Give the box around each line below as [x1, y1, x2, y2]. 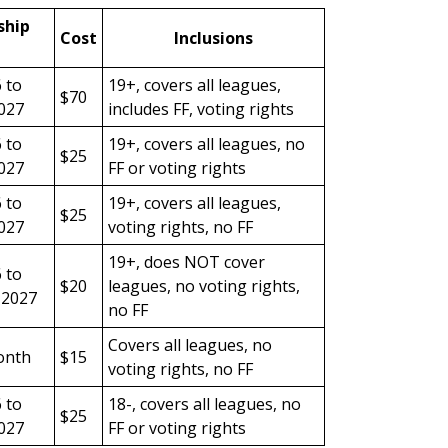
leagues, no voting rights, [107, 275, 300, 297]
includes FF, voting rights [107, 98, 294, 120]
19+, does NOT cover [107, 251, 265, 273]
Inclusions [173, 27, 253, 49]
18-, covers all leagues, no [107, 393, 301, 415]
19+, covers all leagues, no [107, 133, 305, 155]
